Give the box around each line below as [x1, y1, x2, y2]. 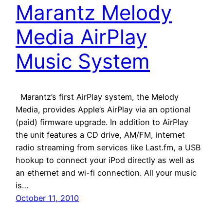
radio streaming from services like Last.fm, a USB [16, 143, 201, 153]
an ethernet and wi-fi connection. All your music [16, 168, 197, 178]
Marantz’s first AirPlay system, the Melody [16, 92, 179, 102]
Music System [16, 49, 150, 74]
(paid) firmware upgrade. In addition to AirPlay [16, 117, 188, 127]
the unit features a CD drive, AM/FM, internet [16, 130, 185, 140]
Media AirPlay [16, 24, 147, 50]
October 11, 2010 [16, 193, 79, 203]
